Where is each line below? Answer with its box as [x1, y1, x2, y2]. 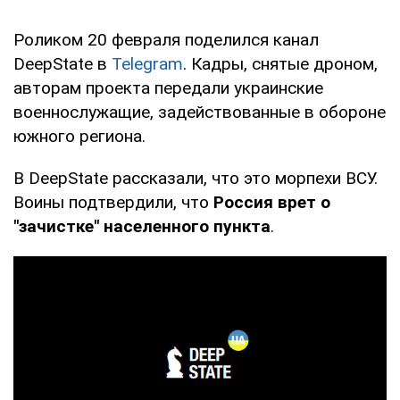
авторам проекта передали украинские [13, 77, 323, 98]
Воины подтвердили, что [13, 191, 213, 212]
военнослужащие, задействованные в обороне [13, 101, 386, 122]
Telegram [112, 53, 183, 74]
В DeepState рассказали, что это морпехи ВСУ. [13, 167, 378, 188]
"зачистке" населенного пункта [13, 215, 271, 237]
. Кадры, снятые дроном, [183, 53, 378, 74]
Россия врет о [213, 191, 330, 212]
